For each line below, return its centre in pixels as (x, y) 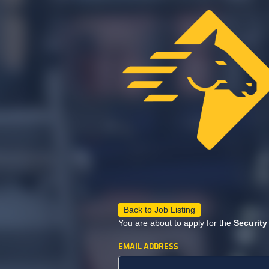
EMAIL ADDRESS (148, 247)
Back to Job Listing (159, 210)
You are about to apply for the (176, 223)
